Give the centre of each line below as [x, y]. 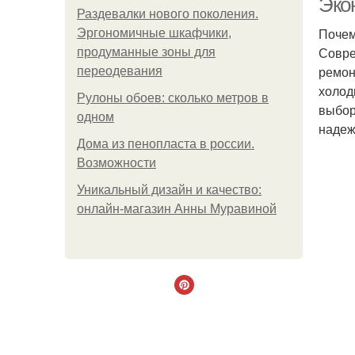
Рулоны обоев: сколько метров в [173, 98]
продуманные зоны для [146, 52]
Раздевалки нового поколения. [168, 14]
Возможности [116, 163]
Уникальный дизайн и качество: [169, 190]
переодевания [120, 71]
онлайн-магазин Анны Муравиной [177, 209]
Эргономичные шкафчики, [154, 33]
